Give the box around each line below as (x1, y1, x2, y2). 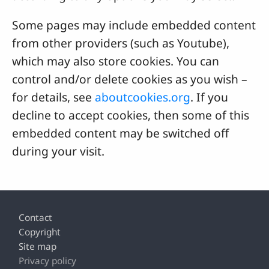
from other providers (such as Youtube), (12, 35, 229, 52)
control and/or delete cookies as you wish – (12, 71, 247, 88)
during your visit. (12, 143, 104, 160)
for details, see (12, 89, 95, 106)
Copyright (19, 225, 61, 238)
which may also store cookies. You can (12, 53, 219, 70)
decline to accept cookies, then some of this (12, 107, 249, 124)
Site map (19, 240, 57, 253)
